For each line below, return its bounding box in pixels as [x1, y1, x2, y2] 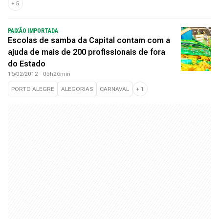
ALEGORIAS [61, 86, 93, 92]
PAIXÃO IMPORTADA [8, 27, 58, 34]
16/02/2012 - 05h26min [8, 70, 70, 77]
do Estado [8, 59, 45, 68]
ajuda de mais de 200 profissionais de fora [8, 47, 165, 57]
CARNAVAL [100, 86, 129, 92]
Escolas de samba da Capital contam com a [8, 36, 170, 45]
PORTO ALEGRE [11, 86, 54, 92]
